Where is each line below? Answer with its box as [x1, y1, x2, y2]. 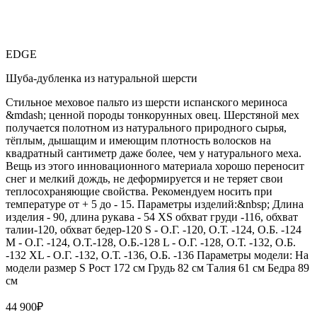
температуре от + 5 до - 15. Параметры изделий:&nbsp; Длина [6, 197, 304, 210]
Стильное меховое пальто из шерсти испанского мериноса [6, 96, 287, 108]
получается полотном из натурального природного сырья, [6, 121, 287, 134]
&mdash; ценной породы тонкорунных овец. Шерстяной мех [6, 108, 299, 121]
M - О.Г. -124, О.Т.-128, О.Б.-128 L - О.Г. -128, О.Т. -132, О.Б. [6, 236, 296, 248]
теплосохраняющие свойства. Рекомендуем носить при [6, 185, 272, 197]
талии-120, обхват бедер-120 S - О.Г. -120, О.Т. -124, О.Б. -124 [6, 223, 301, 236]
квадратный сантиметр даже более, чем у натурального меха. [6, 146, 301, 159]
